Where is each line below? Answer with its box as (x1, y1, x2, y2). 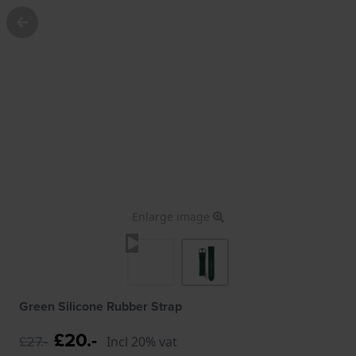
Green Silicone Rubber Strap (19, 296, 182, 315)
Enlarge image (132, 208, 213, 224)
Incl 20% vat (106, 332, 177, 350)
